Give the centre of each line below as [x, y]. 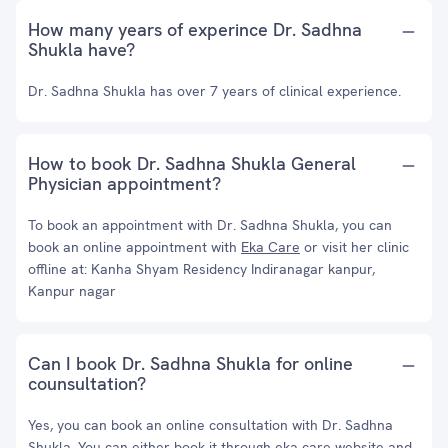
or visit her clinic [354, 247]
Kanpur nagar [72, 291]
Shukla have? [81, 49]
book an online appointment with [134, 247]
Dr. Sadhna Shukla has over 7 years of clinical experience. [214, 91]
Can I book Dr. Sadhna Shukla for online [190, 363]
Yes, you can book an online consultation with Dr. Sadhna [210, 425]
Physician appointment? [124, 183]
